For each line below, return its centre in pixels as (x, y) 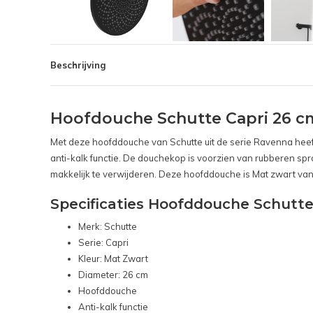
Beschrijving (78, 65)
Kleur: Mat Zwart (113, 259)
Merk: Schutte (108, 227)
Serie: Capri (103, 243)
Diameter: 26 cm (113, 275)
